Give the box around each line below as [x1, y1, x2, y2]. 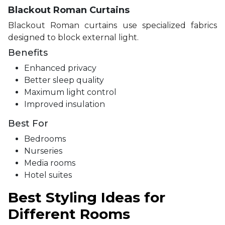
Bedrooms [24, 134, 66, 144]
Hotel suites [24, 170, 72, 180]
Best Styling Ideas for [8, 188, 165, 206]
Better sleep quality [24, 75, 104, 85]
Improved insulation [24, 99, 105, 109]
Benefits [8, 47, 48, 58]
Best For [8, 118, 48, 129]
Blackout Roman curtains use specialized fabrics [8, 20, 217, 30]
